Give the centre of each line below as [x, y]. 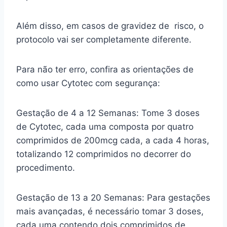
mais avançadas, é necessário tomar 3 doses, [110, 211]
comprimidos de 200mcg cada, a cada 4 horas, [113, 140]
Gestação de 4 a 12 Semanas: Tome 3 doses [108, 113]
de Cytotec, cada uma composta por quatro [105, 126]
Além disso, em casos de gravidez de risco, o [110, 26]
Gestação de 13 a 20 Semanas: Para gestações [113, 197]
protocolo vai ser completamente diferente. [104, 39]
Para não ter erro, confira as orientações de [105, 69]
